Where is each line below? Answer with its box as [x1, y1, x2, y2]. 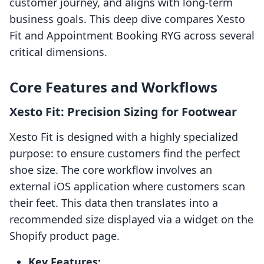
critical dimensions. [9, 45, 107, 60]
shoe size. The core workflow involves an [9, 163, 212, 177]
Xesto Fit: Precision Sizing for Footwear [9, 104, 237, 120]
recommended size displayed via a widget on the [9, 212, 253, 227]
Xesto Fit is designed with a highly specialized [9, 130, 238, 144]
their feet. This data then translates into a [9, 196, 218, 210]
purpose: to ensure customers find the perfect [9, 146, 240, 161]
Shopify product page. [9, 229, 120, 243]
